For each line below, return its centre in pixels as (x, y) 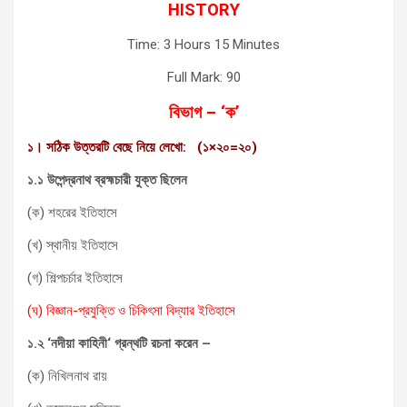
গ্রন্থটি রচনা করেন (156, 343)
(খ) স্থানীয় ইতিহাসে (73, 245)
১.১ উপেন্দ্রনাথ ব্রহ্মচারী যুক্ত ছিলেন (107, 179)
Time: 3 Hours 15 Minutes (203, 44)
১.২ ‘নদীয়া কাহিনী (67, 343)
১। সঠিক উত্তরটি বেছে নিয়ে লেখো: (107, 147)
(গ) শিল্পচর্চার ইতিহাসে (75, 278)
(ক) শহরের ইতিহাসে (72, 212)
